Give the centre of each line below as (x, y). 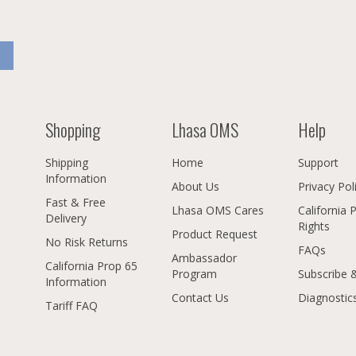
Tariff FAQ (72, 305)
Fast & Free (76, 202)
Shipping (67, 162)
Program (195, 273)
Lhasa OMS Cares (218, 210)
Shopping (73, 129)
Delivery (66, 218)
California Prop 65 (92, 265)
